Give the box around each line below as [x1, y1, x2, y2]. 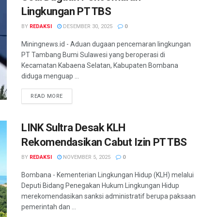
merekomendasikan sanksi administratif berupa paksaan [21, 192, 196, 200]
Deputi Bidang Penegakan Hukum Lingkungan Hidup [21, 182, 179, 189]
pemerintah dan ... [21, 203, 76, 211]
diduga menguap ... [21, 72, 79, 80]
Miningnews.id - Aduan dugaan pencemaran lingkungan [21, 40, 191, 48]
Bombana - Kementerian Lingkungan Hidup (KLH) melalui [21, 171, 194, 179]
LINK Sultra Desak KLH [21, 122, 125, 134]
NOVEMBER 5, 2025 [62, 154, 110, 160]
